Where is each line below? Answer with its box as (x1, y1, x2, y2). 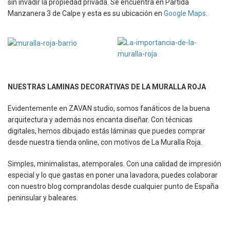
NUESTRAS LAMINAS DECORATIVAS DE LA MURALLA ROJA (8, 82, 206, 91)
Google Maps (164, 9, 206, 17)
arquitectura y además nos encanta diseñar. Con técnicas (8, 115, 193, 124)
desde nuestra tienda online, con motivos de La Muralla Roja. (8, 138, 202, 146)
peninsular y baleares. (8, 193, 78, 202)
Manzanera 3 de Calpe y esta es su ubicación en (8, 9, 164, 17)
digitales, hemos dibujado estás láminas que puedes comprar (8, 126, 205, 135)
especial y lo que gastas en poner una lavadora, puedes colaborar (8, 170, 218, 179)
